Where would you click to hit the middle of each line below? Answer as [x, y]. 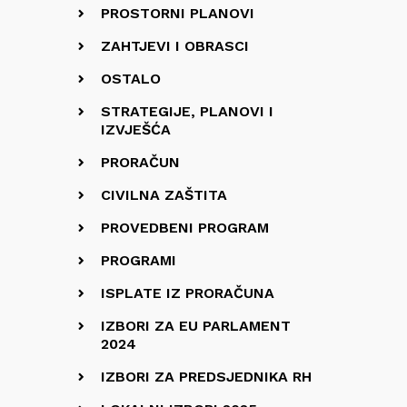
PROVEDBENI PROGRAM [185, 228]
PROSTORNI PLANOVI [178, 13]
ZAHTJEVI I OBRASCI [175, 46]
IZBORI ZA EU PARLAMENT [196, 326]
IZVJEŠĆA [136, 129]
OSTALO [131, 79]
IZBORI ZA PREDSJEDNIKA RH [206, 377]
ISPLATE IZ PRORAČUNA [188, 293]
